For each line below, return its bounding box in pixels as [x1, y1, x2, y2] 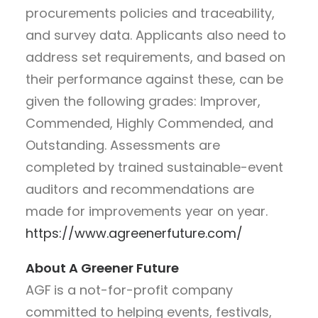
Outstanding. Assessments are [26, 136, 220, 154]
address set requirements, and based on [26, 48, 285, 66]
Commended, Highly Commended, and [26, 114, 273, 132]
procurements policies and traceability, [26, 4, 275, 22]
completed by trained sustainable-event [26, 158, 283, 176]
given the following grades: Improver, [26, 92, 261, 110]
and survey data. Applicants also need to [26, 26, 286, 44]
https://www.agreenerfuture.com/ [26, 224, 243, 242]
